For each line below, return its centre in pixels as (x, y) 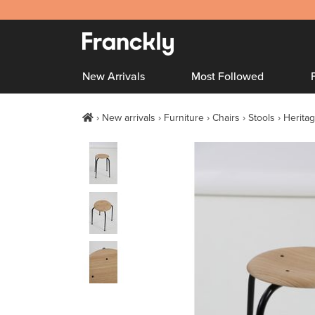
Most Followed (228, 77)
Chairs (226, 118)
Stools (262, 118)
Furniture (184, 118)
